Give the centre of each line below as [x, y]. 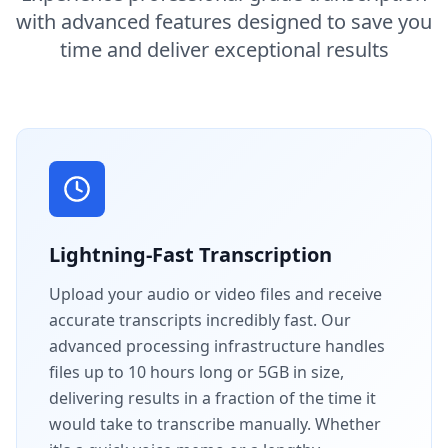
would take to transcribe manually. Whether [215, 423]
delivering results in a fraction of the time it [212, 397]
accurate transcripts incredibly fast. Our [200, 319]
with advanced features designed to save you [224, 21]
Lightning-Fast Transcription [190, 254]
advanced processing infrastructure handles [217, 345]
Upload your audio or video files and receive [215, 293]
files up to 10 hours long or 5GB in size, [196, 371]
